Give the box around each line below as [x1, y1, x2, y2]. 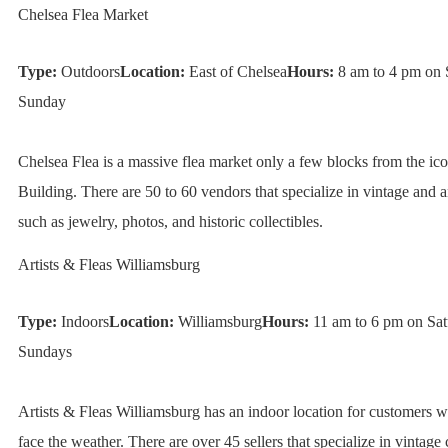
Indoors [56, 313, 109, 331]
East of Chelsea [184, 63, 287, 81]
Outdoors [56, 63, 120, 81]
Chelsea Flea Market [17, 6, 148, 24]
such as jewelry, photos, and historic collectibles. [17, 213, 323, 231]
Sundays [17, 343, 72, 361]
